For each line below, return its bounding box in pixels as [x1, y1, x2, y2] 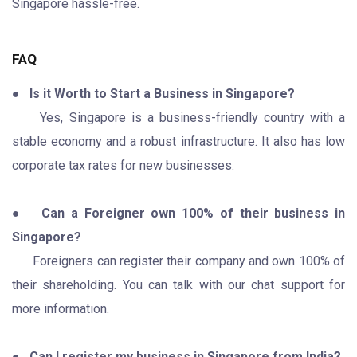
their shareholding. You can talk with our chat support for [12, 277, 345, 292]
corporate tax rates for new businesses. [12, 157, 234, 173]
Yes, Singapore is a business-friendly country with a [12, 109, 345, 125]
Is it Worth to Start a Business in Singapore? [26, 85, 295, 101]
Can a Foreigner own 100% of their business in [35, 205, 345, 221]
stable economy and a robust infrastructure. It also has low [12, 133, 345, 149]
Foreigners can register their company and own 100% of [12, 253, 345, 269]
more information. [12, 300, 109, 316]
